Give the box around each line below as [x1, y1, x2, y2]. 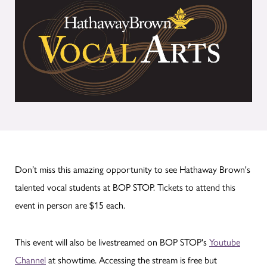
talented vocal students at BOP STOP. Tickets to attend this [15, 179, 235, 194]
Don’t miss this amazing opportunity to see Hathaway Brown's [15, 162, 250, 176]
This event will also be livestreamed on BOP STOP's [15, 234, 209, 249]
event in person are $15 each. [15, 197, 125, 212]
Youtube [209, 234, 240, 249]
